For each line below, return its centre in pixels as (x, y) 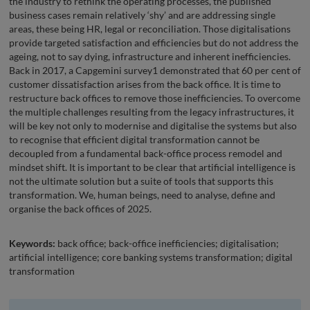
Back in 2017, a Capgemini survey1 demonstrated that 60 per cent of (155, 70)
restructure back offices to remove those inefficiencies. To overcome (155, 98)
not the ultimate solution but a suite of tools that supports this (141, 181)
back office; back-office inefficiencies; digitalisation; (167, 243)
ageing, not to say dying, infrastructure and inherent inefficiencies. (150, 56)
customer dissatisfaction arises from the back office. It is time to (145, 84)
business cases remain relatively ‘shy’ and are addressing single (142, 15)
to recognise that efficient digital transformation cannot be (134, 139)
